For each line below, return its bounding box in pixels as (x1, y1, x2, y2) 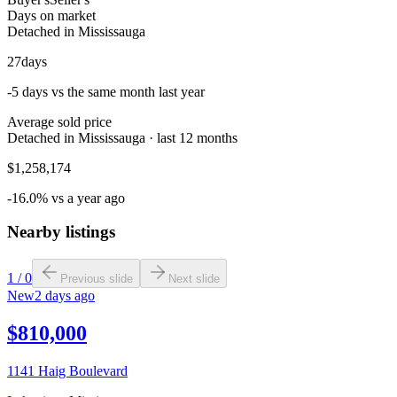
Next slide (168, 271, 220, 285)
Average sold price (7, 113, 112, 129)
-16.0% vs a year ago (7, 190, 125, 206)
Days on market (7, 7, 96, 23)
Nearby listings (7, 222, 115, 242)
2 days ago (35, 287, 95, 303)
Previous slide (60, 271, 133, 285)
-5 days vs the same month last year (7, 83, 205, 99)
